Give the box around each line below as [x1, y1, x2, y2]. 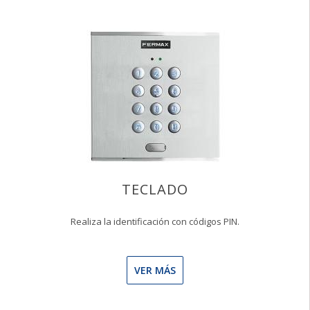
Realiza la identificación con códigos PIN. [70, 215, 239, 228]
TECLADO [121, 180, 188, 199]
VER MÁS [134, 264, 176, 277]
